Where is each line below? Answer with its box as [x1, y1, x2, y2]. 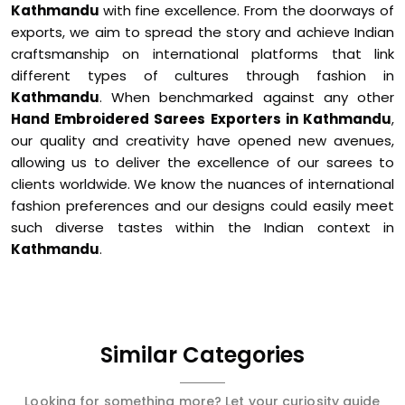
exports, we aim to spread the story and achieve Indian [11, 23, 394, 42]
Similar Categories [100, 340, 305, 370]
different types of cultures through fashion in [11, 66, 394, 85]
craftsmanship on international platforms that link [11, 44, 394, 63]
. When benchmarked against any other [99, 88, 394, 107]
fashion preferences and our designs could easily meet [11, 196, 394, 215]
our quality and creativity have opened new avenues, [11, 131, 394, 150]
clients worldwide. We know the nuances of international [11, 174, 394, 193]
